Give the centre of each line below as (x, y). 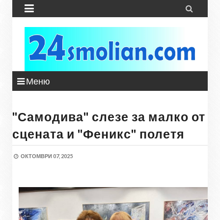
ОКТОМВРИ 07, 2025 (47, 156)
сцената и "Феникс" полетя (98, 134)
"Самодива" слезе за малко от (109, 116)
